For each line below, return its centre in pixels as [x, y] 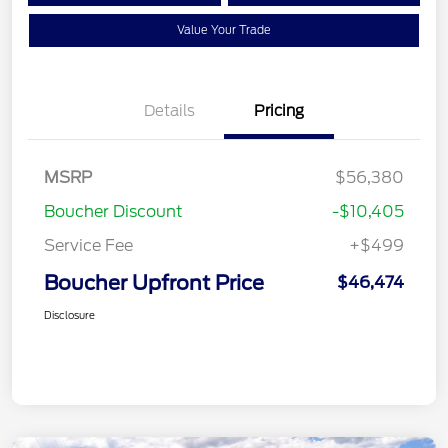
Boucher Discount [113, 212]
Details [169, 111]
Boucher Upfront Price [154, 283]
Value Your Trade [224, 30]
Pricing [279, 111]
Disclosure [69, 315]
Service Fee [88, 246]
